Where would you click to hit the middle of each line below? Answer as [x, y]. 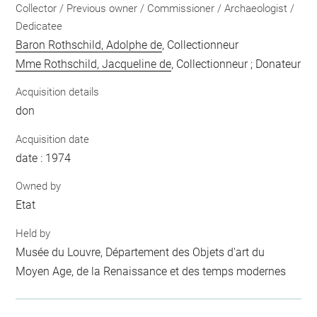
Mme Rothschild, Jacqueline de [94, 64]
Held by [33, 233]
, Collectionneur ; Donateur [236, 64]
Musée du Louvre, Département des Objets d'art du [140, 252]
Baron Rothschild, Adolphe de [89, 45]
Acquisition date [53, 139]
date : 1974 [44, 158]
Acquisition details [58, 92]
